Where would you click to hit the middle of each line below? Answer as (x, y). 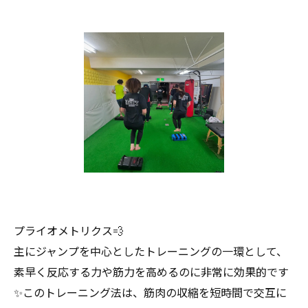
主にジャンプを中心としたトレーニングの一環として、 (151, 251)
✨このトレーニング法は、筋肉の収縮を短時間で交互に (150, 292)
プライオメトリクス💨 (69, 230)
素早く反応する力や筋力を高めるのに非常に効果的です (151, 272)
